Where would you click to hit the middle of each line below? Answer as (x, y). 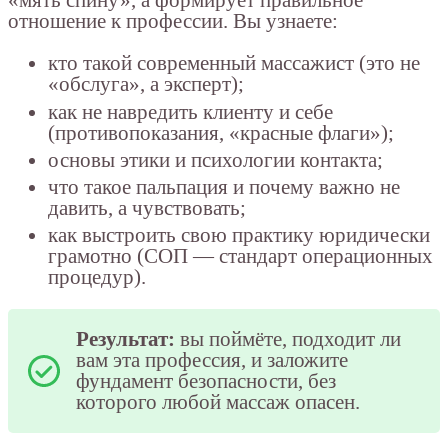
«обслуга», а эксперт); (146, 84)
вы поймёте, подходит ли (288, 339)
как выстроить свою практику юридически (239, 235)
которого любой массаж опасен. (218, 402)
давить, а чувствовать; (147, 208)
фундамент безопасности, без (206, 381)
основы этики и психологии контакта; (215, 159)
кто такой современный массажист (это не (234, 63)
